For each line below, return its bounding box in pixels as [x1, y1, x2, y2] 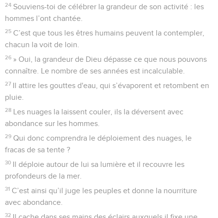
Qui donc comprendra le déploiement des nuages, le [13, 134, 192, 142]
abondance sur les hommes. [5, 119, 100, 127]
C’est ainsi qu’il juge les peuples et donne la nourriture [12, 186, 198, 195]
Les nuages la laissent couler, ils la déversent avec [13, 108, 184, 116]
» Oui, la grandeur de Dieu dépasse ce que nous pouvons [13, 55, 207, 63]
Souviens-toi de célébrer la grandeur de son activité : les [13, 2, 204, 11]
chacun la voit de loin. [5, 40, 79, 49]
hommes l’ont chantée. [5, 14, 83, 22]
